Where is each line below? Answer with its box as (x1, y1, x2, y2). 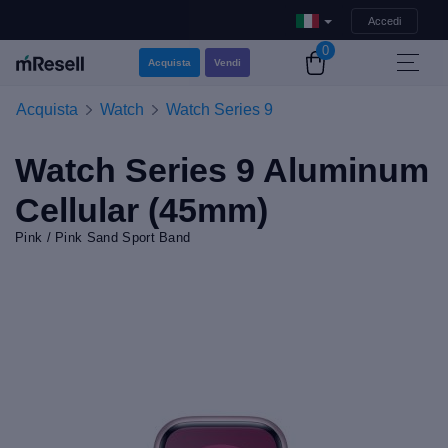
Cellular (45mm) (15, 191, 268, 229)
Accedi (368, 14, 401, 27)
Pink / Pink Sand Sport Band (15, 230, 191, 245)
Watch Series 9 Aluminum (15, 151, 429, 189)
